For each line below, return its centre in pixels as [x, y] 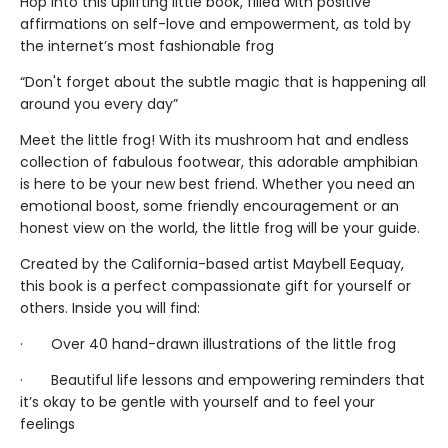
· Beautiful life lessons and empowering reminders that [222, 380]
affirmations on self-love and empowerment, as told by [215, 24]
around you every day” [99, 104]
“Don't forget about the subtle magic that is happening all [223, 82]
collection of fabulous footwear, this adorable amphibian [219, 162]
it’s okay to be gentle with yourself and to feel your [197, 402]
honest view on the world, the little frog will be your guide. [220, 228]
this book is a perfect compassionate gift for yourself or [215, 286]
